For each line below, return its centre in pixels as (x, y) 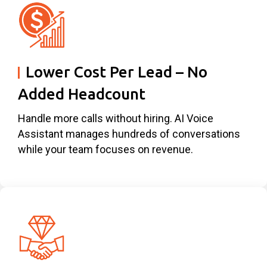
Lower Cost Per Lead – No (117, 72)
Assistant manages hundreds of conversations (129, 133)
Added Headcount (82, 94)
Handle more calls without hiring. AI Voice (116, 118)
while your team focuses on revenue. (105, 149)
